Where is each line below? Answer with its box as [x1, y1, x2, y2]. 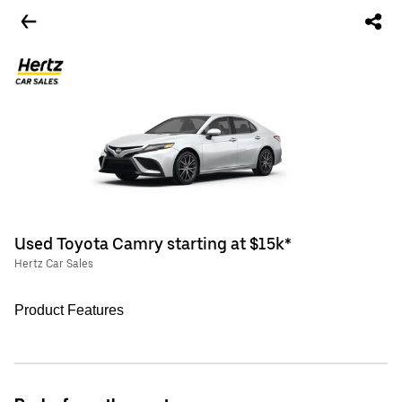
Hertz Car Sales [14, 258, 93, 270]
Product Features [14, 302, 124, 318]
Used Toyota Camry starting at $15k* [14, 234, 292, 253]
